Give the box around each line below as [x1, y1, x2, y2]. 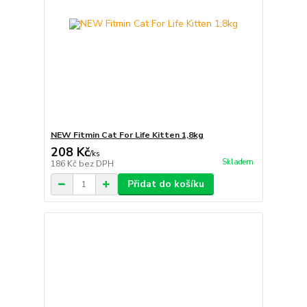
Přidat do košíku [127, 177, 204, 191]
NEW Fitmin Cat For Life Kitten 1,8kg [50, 130, 204, 140]
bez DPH [78, 158, 114, 169]
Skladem [221, 157, 254, 168]
